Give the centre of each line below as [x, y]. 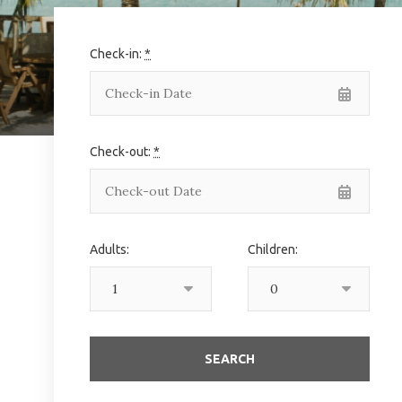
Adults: [109, 249]
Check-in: [117, 53]
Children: [272, 249]
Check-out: [122, 151]
